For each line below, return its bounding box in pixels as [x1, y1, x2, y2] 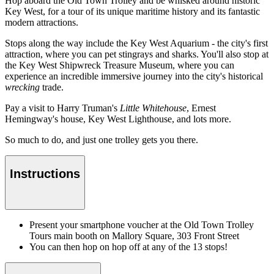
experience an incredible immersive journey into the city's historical [5, 70, 263, 81]
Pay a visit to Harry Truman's [5, 102, 120, 113]
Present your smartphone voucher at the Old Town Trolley [29, 220, 254, 231]
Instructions [10, 167, 80, 181]
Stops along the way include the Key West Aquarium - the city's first [5, 37, 268, 48]
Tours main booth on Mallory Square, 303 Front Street [29, 231, 239, 242]
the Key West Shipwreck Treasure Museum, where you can [5, 59, 234, 70]
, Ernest [187, 102, 216, 113]
